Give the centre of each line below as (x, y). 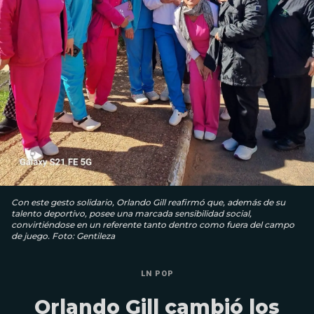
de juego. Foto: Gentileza (63, 236)
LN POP (157, 274)
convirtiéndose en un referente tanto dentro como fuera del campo (153, 225)
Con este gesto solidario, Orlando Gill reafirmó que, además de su (148, 203)
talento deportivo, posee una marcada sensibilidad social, (131, 214)
